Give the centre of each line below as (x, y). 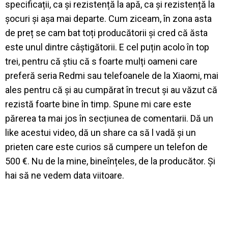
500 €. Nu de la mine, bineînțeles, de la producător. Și (110, 161)
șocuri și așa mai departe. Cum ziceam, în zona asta (108, 18)
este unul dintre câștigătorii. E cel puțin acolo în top (107, 47)
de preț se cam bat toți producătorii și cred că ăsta (106, 33)
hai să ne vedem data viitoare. (65, 175)
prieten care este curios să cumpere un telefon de (106, 147)
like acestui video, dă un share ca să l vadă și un (101, 132)
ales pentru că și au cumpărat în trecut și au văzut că (111, 90)
